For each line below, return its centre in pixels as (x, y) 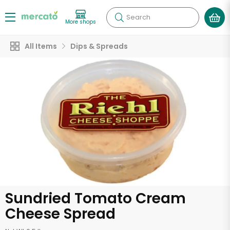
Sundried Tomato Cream (95, 198)
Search (138, 17)
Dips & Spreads (99, 46)
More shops (81, 22)
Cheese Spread (60, 214)
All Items (41, 46)
